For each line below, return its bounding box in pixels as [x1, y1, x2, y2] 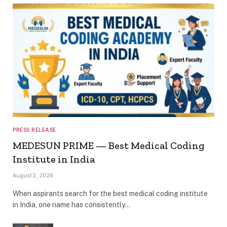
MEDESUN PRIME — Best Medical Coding [13, 139, 205, 152]
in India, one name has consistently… [13, 200, 130, 209]
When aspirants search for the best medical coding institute [13, 189, 208, 198]
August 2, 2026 [13, 172, 54, 178]
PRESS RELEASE [13, 126, 56, 133]
